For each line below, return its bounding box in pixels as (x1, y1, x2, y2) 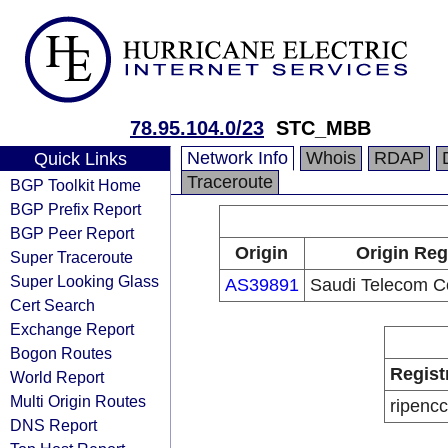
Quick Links (33, 149, 127, 169)
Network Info (187, 148, 288, 168)
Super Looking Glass (10, 272, 159, 290)
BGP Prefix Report (10, 200, 141, 218)
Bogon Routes (10, 344, 112, 362)
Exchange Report (10, 320, 134, 338)
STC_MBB (276, 117, 371, 139)
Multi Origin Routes (10, 392, 146, 410)
